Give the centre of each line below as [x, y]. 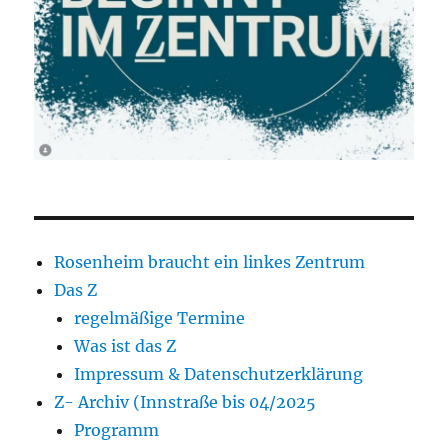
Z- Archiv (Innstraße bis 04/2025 [185, 401]
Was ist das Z [125, 345]
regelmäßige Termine [160, 317]
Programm [117, 429]
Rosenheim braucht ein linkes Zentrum [210, 261]
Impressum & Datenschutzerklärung [219, 373]
